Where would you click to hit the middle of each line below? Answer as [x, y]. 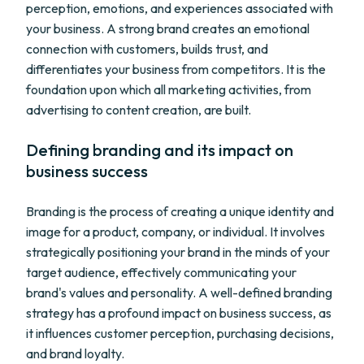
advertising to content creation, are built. [139, 110]
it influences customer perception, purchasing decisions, [180, 333]
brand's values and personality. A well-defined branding [179, 292]
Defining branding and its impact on [160, 150]
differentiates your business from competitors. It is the [176, 69]
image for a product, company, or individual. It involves [175, 232]
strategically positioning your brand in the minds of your [178, 252]
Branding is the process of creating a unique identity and [180, 211]
